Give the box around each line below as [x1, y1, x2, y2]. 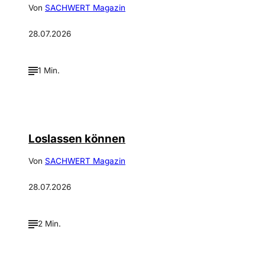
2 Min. [38, 219, 61, 229]
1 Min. [38, 66, 60, 76]
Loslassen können [28, 131, 125, 146]
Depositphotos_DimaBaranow [152, 101, 234, 108]
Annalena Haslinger [180, 254, 234, 261]
